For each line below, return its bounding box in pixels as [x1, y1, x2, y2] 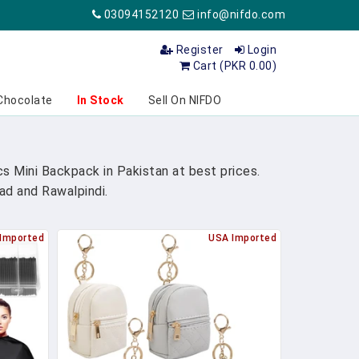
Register [173, 43, 224, 56]
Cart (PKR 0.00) [190, 59, 276, 72]
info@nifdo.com [194, 8, 285, 21]
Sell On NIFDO [147, 94, 221, 107]
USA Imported [208, 232, 276, 244]
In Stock [76, 94, 124, 107]
